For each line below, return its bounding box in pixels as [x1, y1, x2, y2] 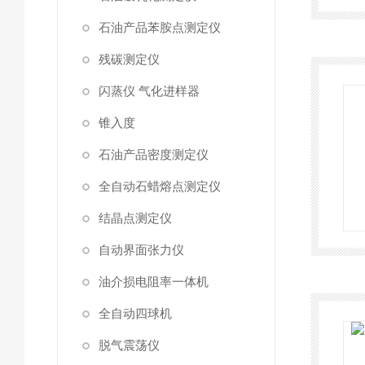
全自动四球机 [99, 306, 172, 320]
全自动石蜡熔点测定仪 [99, 179, 221, 193]
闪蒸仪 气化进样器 [99, 84, 200, 98]
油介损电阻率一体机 [99, 275, 209, 288]
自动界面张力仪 [99, 243, 184, 257]
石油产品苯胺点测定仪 [99, 20, 221, 34]
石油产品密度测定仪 [99, 147, 209, 161]
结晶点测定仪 [99, 211, 172, 225]
